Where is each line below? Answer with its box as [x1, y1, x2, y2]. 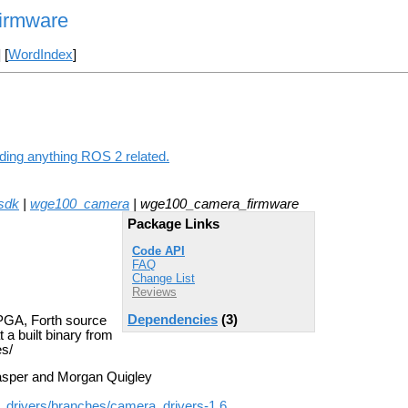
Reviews [132, 285, 177, 300]
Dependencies [127, 311, 218, 327]
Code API [132, 244, 185, 259]
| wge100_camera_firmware [129, 196, 299, 211]
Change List [132, 271, 195, 286]
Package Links [127, 216, 219, 231]
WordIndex [7, 47, 73, 63]
